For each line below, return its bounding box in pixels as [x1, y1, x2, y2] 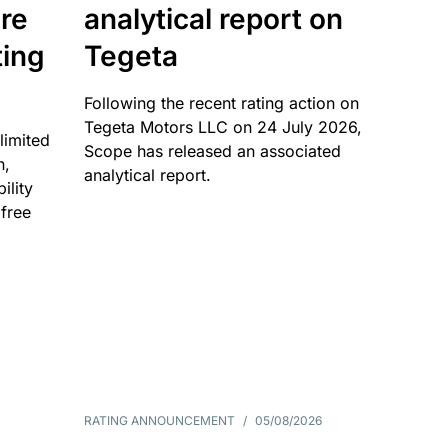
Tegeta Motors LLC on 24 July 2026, [83, 117, 362, 137]
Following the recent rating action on [83, 93, 359, 113]
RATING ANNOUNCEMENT [83, 413, 235, 428]
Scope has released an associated [83, 141, 341, 161]
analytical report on [83, 2, 343, 36]
